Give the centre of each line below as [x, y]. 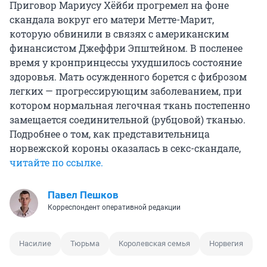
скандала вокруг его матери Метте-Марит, [112, 20]
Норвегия [226, 244]
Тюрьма [85, 244]
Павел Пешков [83, 195]
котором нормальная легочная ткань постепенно [130, 105]
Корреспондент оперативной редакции [114, 208]
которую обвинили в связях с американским [119, 34]
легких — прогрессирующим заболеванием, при [126, 91]
